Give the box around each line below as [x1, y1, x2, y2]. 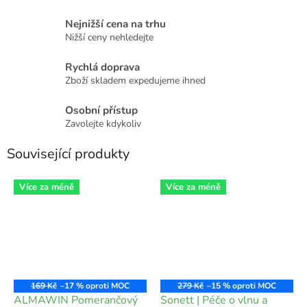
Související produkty [7, 144, 130, 163]
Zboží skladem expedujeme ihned [65, 73, 206, 87]
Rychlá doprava [65, 59, 140, 74]
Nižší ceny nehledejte [65, 30, 153, 44]
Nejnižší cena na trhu [65, 16, 166, 31]
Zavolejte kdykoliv [65, 116, 141, 130]
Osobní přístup [65, 102, 138, 117]
